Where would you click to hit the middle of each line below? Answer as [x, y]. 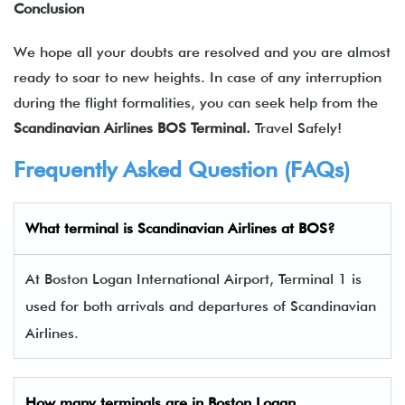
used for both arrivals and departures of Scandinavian [201, 306]
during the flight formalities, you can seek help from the [196, 103]
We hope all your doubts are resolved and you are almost [202, 52]
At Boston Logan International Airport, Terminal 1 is [193, 279]
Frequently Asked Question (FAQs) [182, 170]
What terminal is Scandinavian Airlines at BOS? [180, 228]
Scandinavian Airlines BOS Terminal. [134, 128]
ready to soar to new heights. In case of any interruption [198, 77]
